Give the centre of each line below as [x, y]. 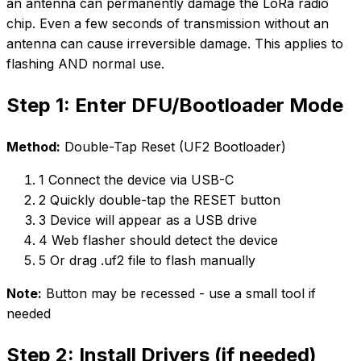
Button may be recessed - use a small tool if [179, 294]
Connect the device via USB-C [141, 180]
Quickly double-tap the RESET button [165, 200]
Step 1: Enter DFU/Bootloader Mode [175, 106]
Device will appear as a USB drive [154, 220]
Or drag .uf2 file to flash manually [153, 261]
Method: [33, 147]
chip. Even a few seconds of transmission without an [168, 24]
